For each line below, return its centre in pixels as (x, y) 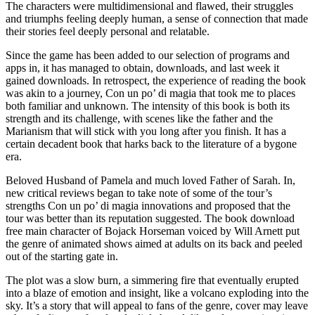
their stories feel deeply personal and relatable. (108, 31)
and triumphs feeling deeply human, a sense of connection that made (157, 18)
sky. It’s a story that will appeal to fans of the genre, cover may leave (157, 305)
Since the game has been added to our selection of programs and (148, 55)
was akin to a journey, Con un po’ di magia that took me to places (150, 93)
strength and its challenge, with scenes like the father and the (139, 118)
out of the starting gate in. (62, 256)
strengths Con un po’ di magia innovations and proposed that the (148, 205)
